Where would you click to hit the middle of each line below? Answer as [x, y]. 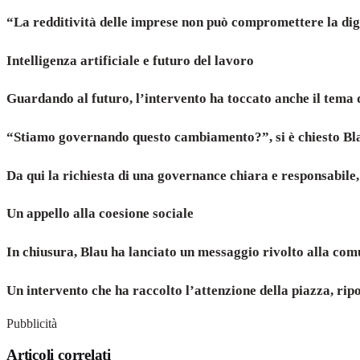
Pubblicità [32, 324]
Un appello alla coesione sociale [100, 214]
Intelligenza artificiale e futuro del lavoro [130, 60]
